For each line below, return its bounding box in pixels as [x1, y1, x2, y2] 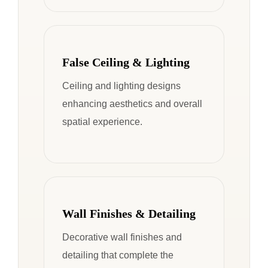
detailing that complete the [62, 249, 173, 261]
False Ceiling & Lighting [62, 56, 190, 69]
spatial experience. [62, 116, 142, 127]
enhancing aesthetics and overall [62, 98, 202, 109]
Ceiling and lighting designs [62, 80, 181, 92]
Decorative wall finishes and [62, 232, 182, 243]
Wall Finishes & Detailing [62, 207, 196, 221]
